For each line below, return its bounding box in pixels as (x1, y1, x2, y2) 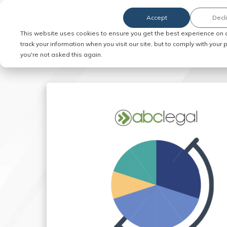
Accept (146, 14, 167, 22)
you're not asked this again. (20, 50, 102, 58)
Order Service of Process (128, 22, 222, 32)
